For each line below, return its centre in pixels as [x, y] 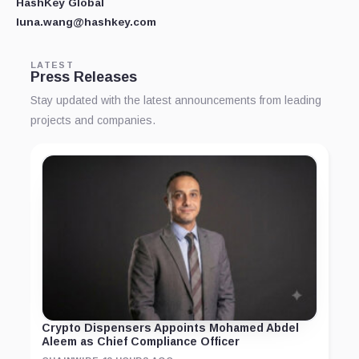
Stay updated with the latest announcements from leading [176, 101]
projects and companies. [93, 121]
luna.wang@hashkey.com [86, 22]
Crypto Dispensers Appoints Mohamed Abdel [170, 327]
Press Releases [84, 77]
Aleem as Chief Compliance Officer [141, 341]
